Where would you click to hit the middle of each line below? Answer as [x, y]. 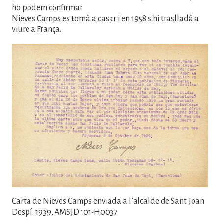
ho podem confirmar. [48, 8]
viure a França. [37, 30]
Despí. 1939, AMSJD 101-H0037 [65, 212]
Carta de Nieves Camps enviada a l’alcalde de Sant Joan [108, 202]
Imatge [24, 49]
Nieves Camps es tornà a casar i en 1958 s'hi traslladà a [105, 19]
